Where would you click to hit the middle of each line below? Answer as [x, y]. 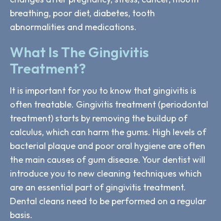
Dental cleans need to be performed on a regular [108, 201]
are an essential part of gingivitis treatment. [98, 187]
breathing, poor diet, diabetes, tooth [82, 13]
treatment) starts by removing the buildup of [99, 118]
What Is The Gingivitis [79, 52]
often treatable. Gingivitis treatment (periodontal [109, 104]
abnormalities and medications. [73, 27]
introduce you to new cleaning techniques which [106, 173]
